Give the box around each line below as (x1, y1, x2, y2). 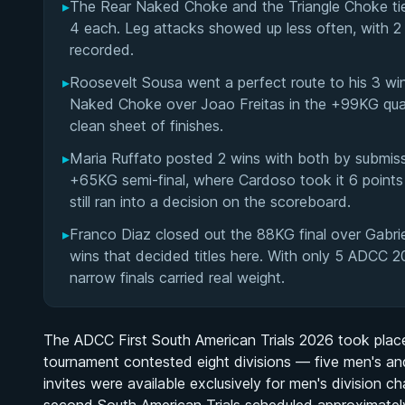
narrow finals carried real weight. (70, 268, 285, 287)
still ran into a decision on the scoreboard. (70, 193, 351, 211)
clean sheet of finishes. (70, 117, 223, 135)
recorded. (70, 41, 134, 59)
